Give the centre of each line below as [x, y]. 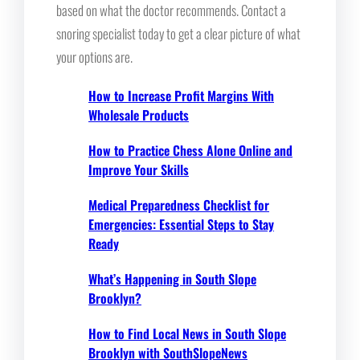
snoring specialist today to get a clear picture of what [178, 33]
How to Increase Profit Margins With [181, 95]
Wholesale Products [139, 115]
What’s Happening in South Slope [172, 278]
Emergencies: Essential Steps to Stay [181, 224]
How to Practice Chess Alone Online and [190, 150]
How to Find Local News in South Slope [187, 333]
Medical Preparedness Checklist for [179, 205]
